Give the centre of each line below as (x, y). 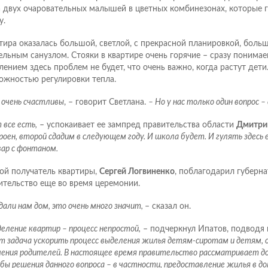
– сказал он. (167, 207)
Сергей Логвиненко (137, 172)
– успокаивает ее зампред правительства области (136, 125)
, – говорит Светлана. (106, 103)
